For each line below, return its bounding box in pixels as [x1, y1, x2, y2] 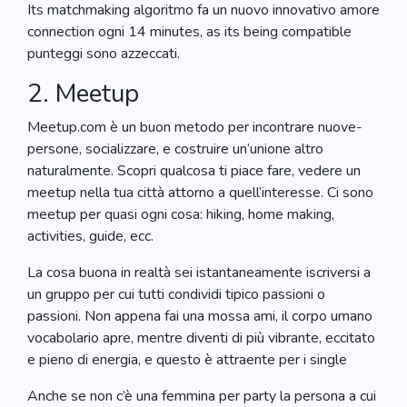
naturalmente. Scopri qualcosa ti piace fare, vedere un [27, 161, 361, 181]
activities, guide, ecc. [27, 226, 154, 246]
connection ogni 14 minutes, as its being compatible [27, 22, 352, 42]
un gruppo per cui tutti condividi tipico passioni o [27, 284, 325, 304]
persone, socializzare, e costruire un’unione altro [27, 139, 323, 159]
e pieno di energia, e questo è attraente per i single [27, 350, 347, 370]
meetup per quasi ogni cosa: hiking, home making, [27, 204, 334, 224]
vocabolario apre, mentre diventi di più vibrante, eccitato [27, 328, 375, 348]
